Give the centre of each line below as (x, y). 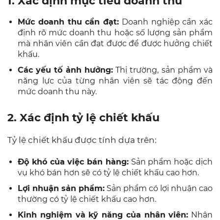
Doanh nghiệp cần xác (166, 22)
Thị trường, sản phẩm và (163, 70)
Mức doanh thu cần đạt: (68, 22)
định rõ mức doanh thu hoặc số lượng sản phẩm (115, 32)
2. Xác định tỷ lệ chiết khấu (83, 117)
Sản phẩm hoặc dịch (171, 162)
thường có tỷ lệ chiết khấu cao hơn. (87, 199)
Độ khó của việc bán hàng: (73, 162)
